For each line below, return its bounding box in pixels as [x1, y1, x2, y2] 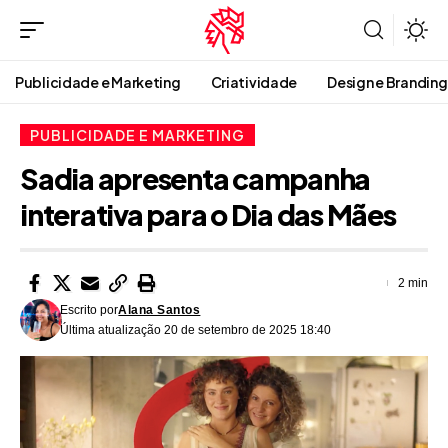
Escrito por [60, 303, 119, 318]
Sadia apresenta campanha [20, 161, 371, 197]
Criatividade [210, 73, 298, 91]
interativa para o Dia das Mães [20, 197, 396, 233]
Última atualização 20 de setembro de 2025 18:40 [60, 323, 332, 338]
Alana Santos [118, 303, 201, 318]
